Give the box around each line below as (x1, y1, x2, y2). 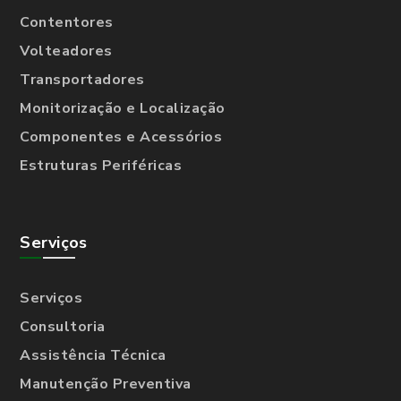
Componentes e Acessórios (20, 126, 223, 147)
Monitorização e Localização (20, 98, 226, 118)
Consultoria (20, 316, 106, 337)
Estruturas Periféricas (20, 155, 183, 175)
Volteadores (20, 40, 113, 61)
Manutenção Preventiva (20, 373, 192, 394)
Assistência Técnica (20, 345, 166, 365)
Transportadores (20, 69, 145, 90)
